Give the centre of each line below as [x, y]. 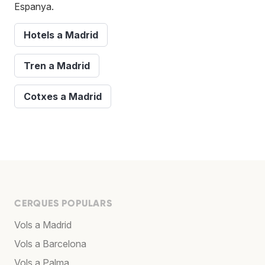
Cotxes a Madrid [63, 96]
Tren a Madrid [57, 65]
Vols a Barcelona [50, 243]
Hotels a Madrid [61, 35]
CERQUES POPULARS [63, 203]
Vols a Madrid [43, 224]
